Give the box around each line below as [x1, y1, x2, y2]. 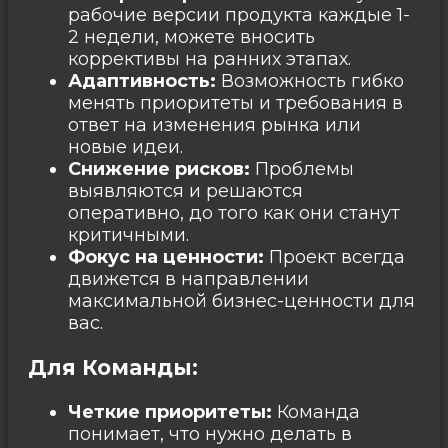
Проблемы [250, 157, 354, 180]
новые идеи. [68, 135, 183, 158]
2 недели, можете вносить [68, 25, 315, 48]
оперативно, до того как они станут [68, 201, 400, 224]
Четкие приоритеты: [68, 400, 272, 423]
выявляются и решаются [68, 179, 303, 202]
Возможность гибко [216, 69, 404, 92]
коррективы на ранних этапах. [68, 47, 351, 70]
